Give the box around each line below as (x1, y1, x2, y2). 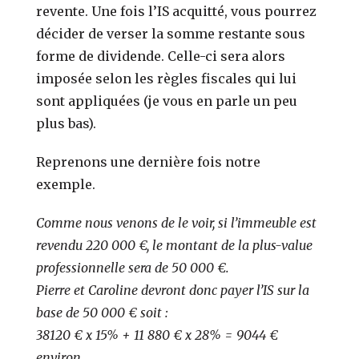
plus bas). (36, 115, 97, 131)
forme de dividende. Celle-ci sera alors (36, 47, 286, 64)
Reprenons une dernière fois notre (36, 153, 261, 170)
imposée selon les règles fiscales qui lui (36, 70, 297, 87)
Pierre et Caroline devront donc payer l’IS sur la (36, 281, 310, 298)
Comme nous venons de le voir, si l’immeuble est (36, 214, 317, 231)
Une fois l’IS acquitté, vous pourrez (91, 2, 317, 19)
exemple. (36, 175, 96, 192)
